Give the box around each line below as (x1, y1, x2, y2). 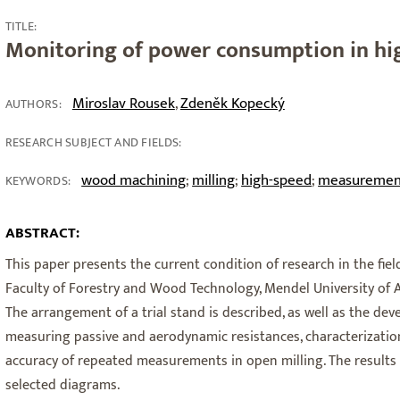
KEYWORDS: (4, 171, 71, 191)
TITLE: (4, 16, 37, 37)
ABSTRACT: (4, 221, 79, 246)
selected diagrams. (4, 373, 120, 397)
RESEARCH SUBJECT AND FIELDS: (4, 132, 182, 153)
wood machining (81, 168, 187, 193)
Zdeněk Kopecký (179, 91, 285, 116)
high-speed (241, 168, 312, 193)
